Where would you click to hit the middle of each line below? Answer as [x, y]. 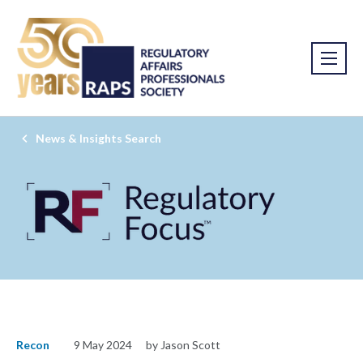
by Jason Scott [183, 345]
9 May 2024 [103, 345]
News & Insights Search [98, 139]
